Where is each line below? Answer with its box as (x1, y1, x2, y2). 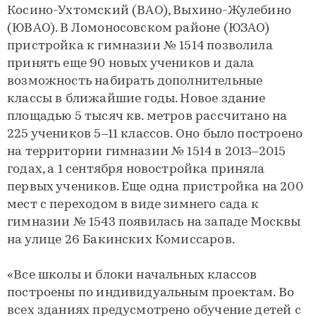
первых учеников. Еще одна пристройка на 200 (7, 181, 303, 194)
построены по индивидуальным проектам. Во (7, 286, 295, 300)
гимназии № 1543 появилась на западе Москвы (7, 216, 301, 229)
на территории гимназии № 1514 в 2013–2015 (7, 145, 286, 159)
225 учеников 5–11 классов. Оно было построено (7, 128, 303, 141)
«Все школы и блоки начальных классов (7, 269, 257, 282)
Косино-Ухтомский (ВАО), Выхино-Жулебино (7, 4, 292, 18)
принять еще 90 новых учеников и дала (7, 57, 255, 71)
